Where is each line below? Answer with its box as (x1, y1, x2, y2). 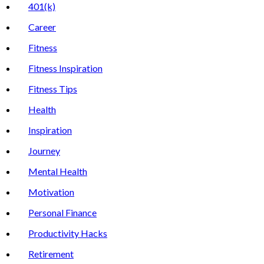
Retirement (28, 248, 74, 260)
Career (28, 21, 56, 33)
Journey (28, 145, 60, 157)
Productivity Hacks (28, 227, 107, 239)
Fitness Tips (28, 83, 77, 95)
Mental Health (28, 166, 87, 177)
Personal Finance (28, 207, 97, 219)
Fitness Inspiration (28, 62, 103, 74)
